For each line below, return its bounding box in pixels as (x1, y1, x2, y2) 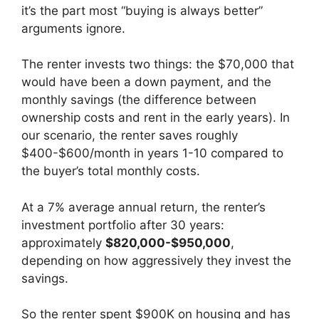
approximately (21, 235, 105, 250)
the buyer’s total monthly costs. (21, 164, 200, 179)
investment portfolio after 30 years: (21, 217, 224, 232)
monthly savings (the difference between (21, 93, 256, 108)
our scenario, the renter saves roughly (21, 128, 238, 143)
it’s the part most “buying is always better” (21, 3, 263, 18)
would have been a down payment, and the (21, 75, 271, 90)
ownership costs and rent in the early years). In (21, 110, 290, 125)
